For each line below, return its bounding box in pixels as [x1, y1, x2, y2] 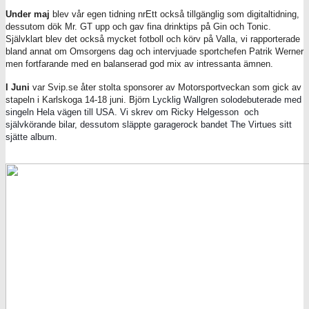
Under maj [6, 9, 52, 20]
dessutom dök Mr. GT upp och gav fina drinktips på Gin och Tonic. [6, 21, 271, 32]
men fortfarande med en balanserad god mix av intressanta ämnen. [6, 59, 273, 70]
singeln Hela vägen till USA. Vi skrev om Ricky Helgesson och [6, 107, 259, 118]
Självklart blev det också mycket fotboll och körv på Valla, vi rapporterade [6, 34, 300, 45]
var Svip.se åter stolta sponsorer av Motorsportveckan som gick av [32, 82, 301, 93]
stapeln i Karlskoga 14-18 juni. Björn [6, 94, 152, 106]
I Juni [6, 82, 32, 93]
